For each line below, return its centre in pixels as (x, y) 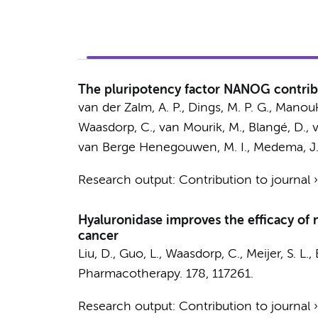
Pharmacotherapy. (130, 274)
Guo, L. (139, 254)
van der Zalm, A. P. (130, 108)
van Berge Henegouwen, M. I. (162, 148)
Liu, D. (95, 254)
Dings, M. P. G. (228, 108)
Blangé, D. (277, 128)
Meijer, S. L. (277, 254)
